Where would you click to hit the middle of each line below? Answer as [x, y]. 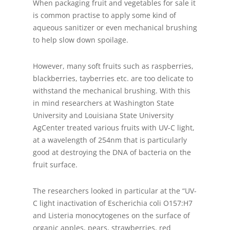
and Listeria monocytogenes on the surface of [111, 216]
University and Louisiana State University [103, 116]
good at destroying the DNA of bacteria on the [112, 152]
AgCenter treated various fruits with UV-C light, [114, 128]
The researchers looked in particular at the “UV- [115, 191]
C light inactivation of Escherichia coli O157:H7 [113, 203]
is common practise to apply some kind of [104, 15]
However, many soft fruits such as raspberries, [113, 66]
